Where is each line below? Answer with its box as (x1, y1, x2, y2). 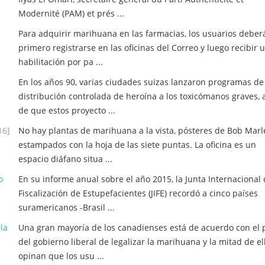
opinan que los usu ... (18, 250, 104, 261)
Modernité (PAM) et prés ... (18, 8, 124, 19)
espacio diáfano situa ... (18, 153, 112, 164)
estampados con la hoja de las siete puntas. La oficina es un (18, 139, 256, 150)
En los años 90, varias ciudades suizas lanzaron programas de (18, 76, 264, 88)
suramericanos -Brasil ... (18, 202, 115, 213)
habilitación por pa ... (18, 56, 103, 67)
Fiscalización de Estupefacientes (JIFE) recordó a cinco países (18, 188, 258, 199)
